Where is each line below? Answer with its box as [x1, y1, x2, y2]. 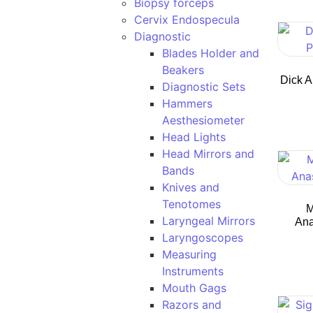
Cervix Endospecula [134, 13, 240, 27]
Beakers [162, 63, 204, 77]
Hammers [162, 96, 212, 110]
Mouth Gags [162, 281, 226, 295]
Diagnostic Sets [162, 80, 245, 94]
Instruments [162, 264, 224, 278]
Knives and [162, 180, 219, 194]
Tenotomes [162, 197, 221, 211]
